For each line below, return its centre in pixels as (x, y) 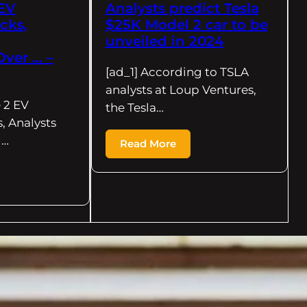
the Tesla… (134, 107)
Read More (148, 143)
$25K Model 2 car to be (186, 24)
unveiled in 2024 (164, 41)
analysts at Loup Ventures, (181, 89)
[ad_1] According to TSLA (177, 72)
